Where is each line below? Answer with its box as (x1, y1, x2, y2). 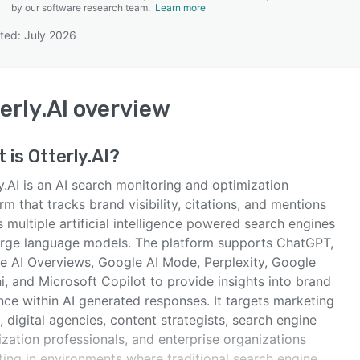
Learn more (155, 2, 206, 14)
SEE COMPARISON (129, 73, 223, 86)
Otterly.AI (28, 145, 109, 167)
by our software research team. (11, 2, 155, 14)
